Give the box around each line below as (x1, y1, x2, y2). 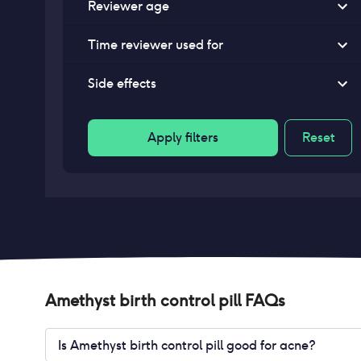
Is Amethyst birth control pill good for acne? (58, 336, 316, 354)
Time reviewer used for (88, 36, 223, 53)
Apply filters (147, 129, 218, 146)
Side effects (88, 75, 156, 92)
